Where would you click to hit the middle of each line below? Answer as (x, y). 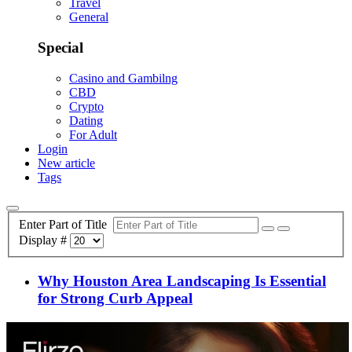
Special (60, 48)
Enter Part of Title (66, 225)
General (89, 17)
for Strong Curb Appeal (115, 299)
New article (66, 163)
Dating (86, 120)
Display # (44, 240)
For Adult (93, 134)
